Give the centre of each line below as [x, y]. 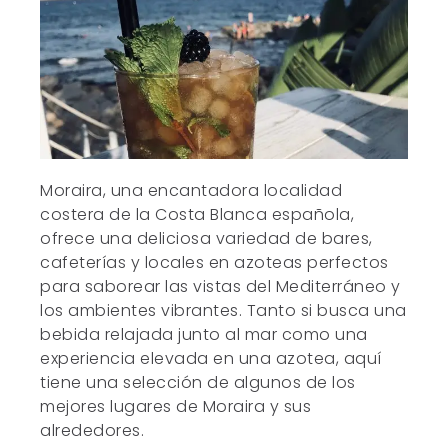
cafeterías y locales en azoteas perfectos [214, 263]
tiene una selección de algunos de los [198, 383]
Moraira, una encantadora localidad [191, 191]
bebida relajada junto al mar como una [204, 335]
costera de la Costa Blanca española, [197, 215]
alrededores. [92, 431]
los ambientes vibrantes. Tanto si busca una [223, 311]
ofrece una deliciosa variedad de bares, [206, 239]
